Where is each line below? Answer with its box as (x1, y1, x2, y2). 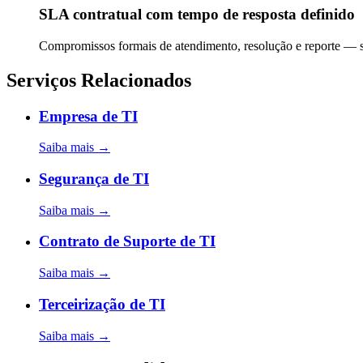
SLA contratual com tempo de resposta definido (39, 6, 355, 23)
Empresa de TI (39, 107, 138, 125)
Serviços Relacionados (6, 69, 191, 91)
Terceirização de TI (39, 295, 165, 313)
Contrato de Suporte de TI (39, 233, 216, 250)
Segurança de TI (39, 169, 149, 187)
